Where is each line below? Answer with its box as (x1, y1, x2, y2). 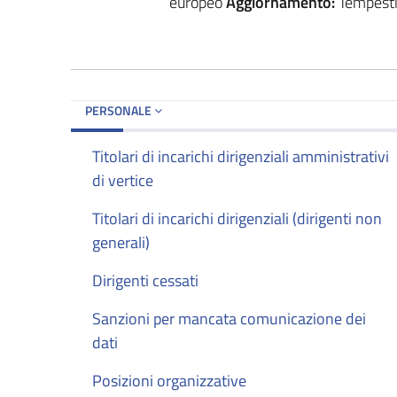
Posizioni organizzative (92, 368, 246, 393)
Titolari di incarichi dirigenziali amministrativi (92, 144, 389, 168)
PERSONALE (85, 100, 154, 120)
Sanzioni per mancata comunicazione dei (92, 306, 366, 331)
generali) (92, 230, 150, 254)
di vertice (92, 167, 153, 192)
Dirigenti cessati (92, 268, 198, 292)
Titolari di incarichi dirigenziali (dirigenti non (92, 206, 382, 230)
